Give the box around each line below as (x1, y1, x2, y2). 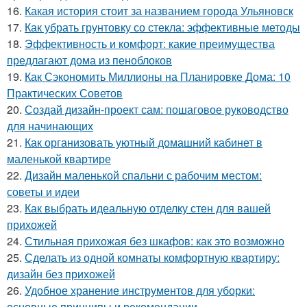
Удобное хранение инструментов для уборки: (25, 282, 255, 298)
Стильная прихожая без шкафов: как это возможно (25, 232, 284, 249)
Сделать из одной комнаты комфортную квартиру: (25, 249, 280, 265)
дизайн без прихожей (7, 265, 115, 282)
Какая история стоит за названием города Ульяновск (25, 2, 293, 19)
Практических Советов (7, 84, 123, 101)
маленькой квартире (7, 150, 111, 167)
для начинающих (7, 117, 93, 134)
